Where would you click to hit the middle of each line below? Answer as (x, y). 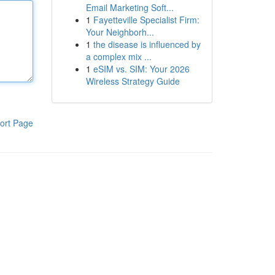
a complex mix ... (118, 56)
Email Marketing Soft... (130, 7)
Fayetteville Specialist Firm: (146, 20)
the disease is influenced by (147, 44)
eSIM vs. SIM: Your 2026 (141, 69)
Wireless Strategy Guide (133, 81)
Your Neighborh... (120, 32)
